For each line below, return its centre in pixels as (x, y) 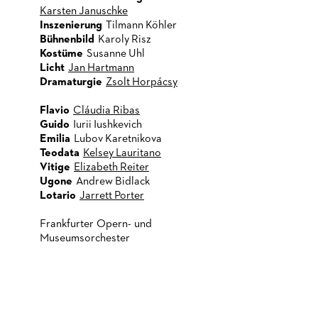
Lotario (58, 196)
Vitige (55, 168)
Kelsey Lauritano (122, 153)
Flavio (55, 111)
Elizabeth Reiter (111, 168)
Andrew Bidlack (113, 182)
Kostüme (61, 54)
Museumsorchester (85, 238)
